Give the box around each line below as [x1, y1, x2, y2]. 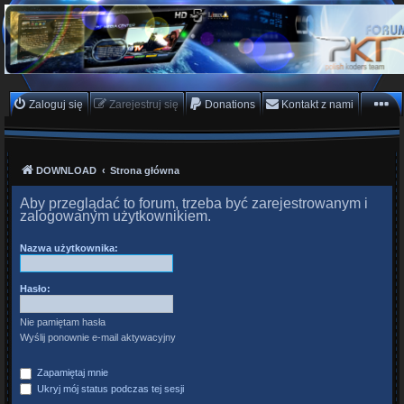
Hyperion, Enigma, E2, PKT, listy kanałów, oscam [5, 60, 218, 71]
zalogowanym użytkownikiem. [20, 207, 211, 224]
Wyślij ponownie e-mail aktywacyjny [20, 331, 176, 343]
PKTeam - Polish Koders [5, 18, 213, 38]
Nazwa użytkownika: [20, 242, 118, 253]
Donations [205, 97, 255, 111]
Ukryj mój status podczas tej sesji [34, 382, 184, 394]
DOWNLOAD [36, 164, 96, 176]
